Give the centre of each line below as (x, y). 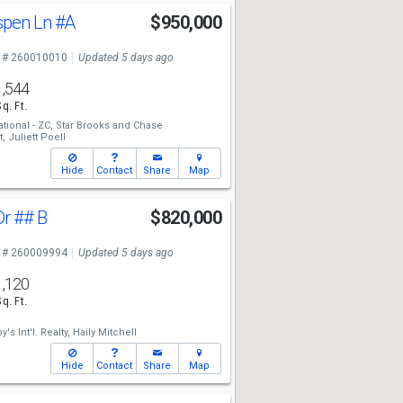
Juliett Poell (36, 137)
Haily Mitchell (104, 332)
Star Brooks (82, 125)
